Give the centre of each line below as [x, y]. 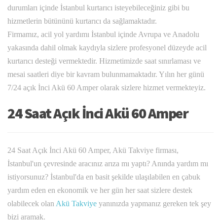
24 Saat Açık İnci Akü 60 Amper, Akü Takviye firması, [93, 150]
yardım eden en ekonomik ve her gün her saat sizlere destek [100, 190]
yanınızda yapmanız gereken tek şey [154, 204]
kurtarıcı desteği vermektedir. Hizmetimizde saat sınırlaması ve [104, 61]
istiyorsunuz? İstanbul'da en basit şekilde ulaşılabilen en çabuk [104, 177]
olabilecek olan [32, 204]
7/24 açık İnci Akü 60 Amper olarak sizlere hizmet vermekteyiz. [107, 88]
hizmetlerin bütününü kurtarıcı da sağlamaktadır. [82, 21]
